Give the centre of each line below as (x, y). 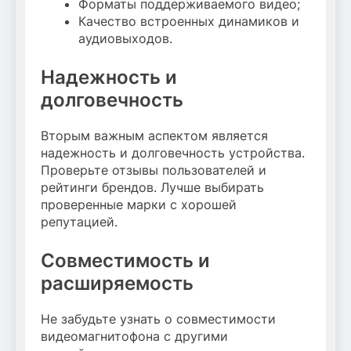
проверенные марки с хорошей (139, 205)
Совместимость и (125, 261)
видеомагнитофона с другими (134, 337)
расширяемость (117, 284)
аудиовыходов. (125, 39)
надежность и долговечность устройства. (173, 153)
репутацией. (79, 222)
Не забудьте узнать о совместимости (158, 319)
